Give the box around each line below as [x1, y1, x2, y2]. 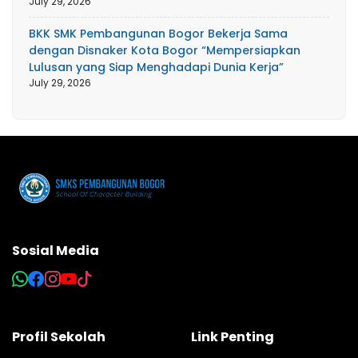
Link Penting [191, 327, 274, 346]
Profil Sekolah [12, 327, 105, 346]
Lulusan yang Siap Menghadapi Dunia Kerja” [29, 58, 284, 75]
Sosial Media [12, 241, 99, 260]
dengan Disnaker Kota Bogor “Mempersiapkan [29, 42, 300, 58]
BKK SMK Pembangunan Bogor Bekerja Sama [29, 25, 288, 42]
